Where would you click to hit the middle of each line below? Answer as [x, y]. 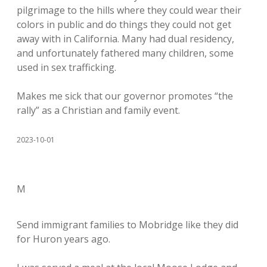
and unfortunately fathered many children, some [125, 53]
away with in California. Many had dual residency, [125, 39]
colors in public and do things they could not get [124, 24]
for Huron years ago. [63, 239]
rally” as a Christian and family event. [98, 110]
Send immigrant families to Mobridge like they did [128, 225]
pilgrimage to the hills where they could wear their [129, 10]
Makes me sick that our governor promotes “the [125, 96]
